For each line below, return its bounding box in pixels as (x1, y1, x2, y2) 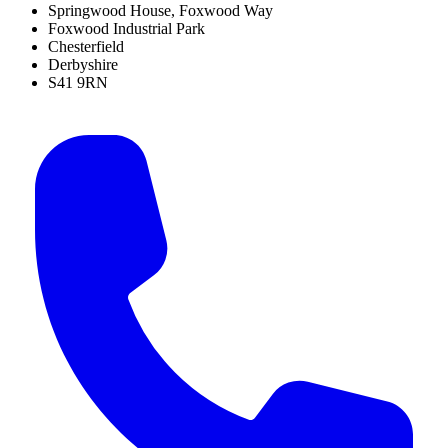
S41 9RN (48, 73, 108, 91)
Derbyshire (48, 55, 118, 73)
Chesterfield (48, 37, 124, 55)
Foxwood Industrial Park (48, 19, 205, 37)
